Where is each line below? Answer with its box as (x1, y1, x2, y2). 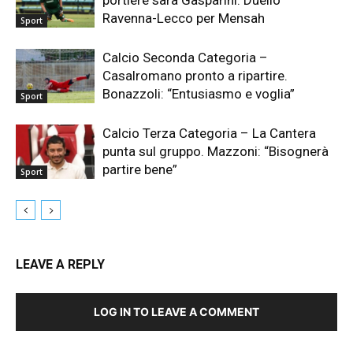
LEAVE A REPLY (16, 256, 105, 272)
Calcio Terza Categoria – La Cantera (102, 124, 316, 141)
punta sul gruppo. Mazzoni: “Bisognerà (102, 143, 329, 159)
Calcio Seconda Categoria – (102, 49, 268, 65)
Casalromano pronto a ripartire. (102, 67, 288, 84)
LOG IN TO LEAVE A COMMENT (94, 304, 259, 318)
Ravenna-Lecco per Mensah (102, 9, 265, 26)
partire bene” (102, 161, 177, 177)
